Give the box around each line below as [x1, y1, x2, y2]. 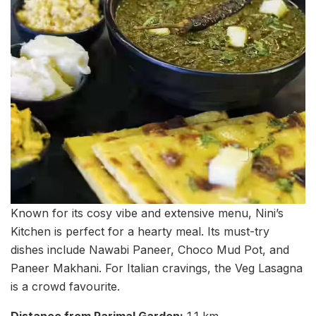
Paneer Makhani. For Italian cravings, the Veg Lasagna [11, 261, 303, 276]
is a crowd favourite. [11, 279, 120, 294]
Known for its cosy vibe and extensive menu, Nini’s [11, 206, 284, 221]
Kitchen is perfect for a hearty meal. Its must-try [11, 224, 269, 239]
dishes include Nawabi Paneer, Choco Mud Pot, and [11, 243, 289, 257]
